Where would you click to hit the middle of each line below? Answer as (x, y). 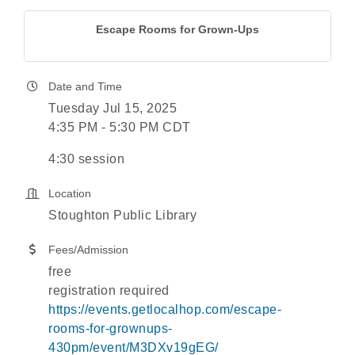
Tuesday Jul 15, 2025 (113, 108)
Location (70, 193)
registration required (109, 290)
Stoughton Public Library (122, 215)
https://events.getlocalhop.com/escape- (165, 309)
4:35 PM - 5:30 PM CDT (120, 127)
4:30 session (86, 159)
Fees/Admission (88, 250)
